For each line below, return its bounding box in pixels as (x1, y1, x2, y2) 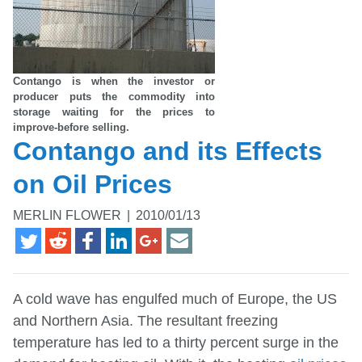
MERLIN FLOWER (13, 208, 124, 223)
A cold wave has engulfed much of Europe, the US (13, 291, 337, 308)
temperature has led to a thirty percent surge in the (13, 335, 339, 351)
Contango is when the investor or (13, 74, 215, 87)
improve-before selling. (13, 120, 129, 133)
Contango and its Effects (13, 136, 322, 166)
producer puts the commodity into (13, 90, 215, 103)
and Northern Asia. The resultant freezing (13, 313, 278, 330)
